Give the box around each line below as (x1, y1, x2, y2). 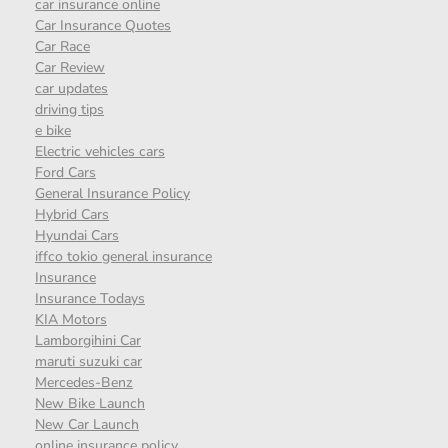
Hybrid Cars (35, 204, 109, 224)
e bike (35, 120, 71, 140)
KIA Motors (35, 309, 107, 329)
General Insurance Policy (35, 183, 190, 203)
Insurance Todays (35, 288, 145, 308)
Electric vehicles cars (35, 141, 165, 161)
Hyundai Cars (35, 225, 119, 245)
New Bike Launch (35, 393, 145, 413)
